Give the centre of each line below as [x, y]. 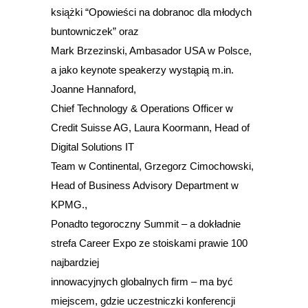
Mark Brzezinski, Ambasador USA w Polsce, [151, 50]
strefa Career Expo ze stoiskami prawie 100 [149, 243]
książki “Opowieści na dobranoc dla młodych [151, 12]
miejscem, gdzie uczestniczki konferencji [143, 300]
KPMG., [69, 204]
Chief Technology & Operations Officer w [142, 108]
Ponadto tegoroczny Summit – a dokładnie [146, 223]
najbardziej [75, 262]
